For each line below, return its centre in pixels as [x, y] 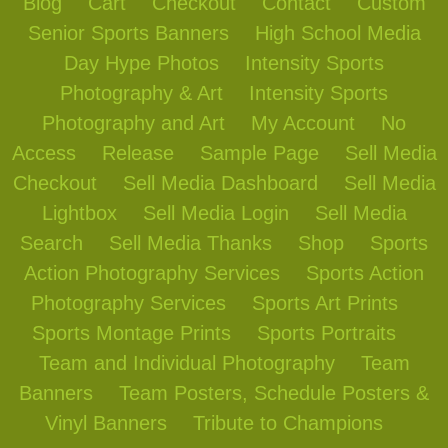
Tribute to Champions [288, 423]
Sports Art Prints [324, 303]
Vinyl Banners [106, 423]
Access [43, 153]
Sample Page [259, 153]
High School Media [337, 33]
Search [51, 243]
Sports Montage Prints [131, 333]
